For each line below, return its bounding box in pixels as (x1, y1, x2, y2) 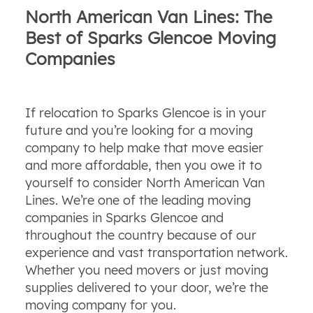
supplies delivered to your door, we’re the (24, 279, 268, 296)
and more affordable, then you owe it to (24, 156, 262, 173)
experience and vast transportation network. (24, 244, 288, 261)
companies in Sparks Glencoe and (24, 209, 224, 226)
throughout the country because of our (24, 226, 256, 243)
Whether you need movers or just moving (24, 261, 268, 278)
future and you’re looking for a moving (24, 122, 253, 138)
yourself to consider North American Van (24, 174, 265, 191)
